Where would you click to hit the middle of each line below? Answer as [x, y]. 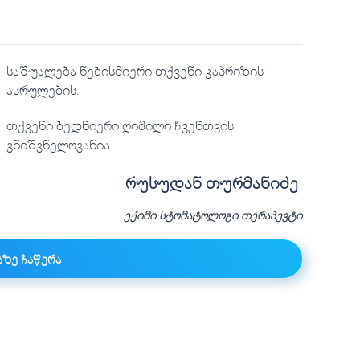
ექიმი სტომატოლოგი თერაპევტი [213, 215]
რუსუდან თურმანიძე [214, 182]
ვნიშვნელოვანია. [59, 144]
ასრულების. [43, 89]
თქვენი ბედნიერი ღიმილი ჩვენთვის [120, 125]
